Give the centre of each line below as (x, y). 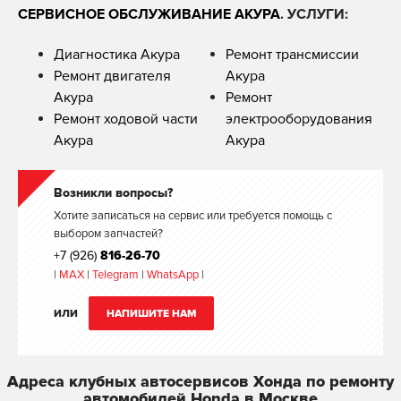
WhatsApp (174, 274)
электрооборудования (299, 119)
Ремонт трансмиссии (292, 54)
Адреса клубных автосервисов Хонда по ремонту (200, 381)
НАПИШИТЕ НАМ (151, 313)
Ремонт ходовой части (126, 119)
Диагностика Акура (117, 54)
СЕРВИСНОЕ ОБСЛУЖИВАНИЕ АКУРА (149, 14)
